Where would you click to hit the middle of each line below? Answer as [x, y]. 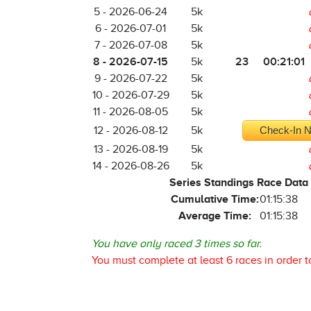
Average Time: [215, 216]
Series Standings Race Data [239, 183]
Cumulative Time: [215, 199]
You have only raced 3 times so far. [177, 244]
